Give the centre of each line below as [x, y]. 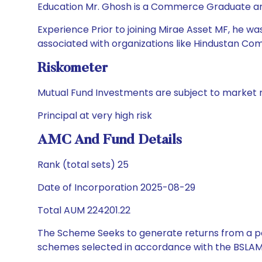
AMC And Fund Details [110, 140]
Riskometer [73, 68]
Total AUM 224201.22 [84, 210]
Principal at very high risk [95, 116]
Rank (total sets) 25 [83, 165]
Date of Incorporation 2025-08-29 [116, 187]
